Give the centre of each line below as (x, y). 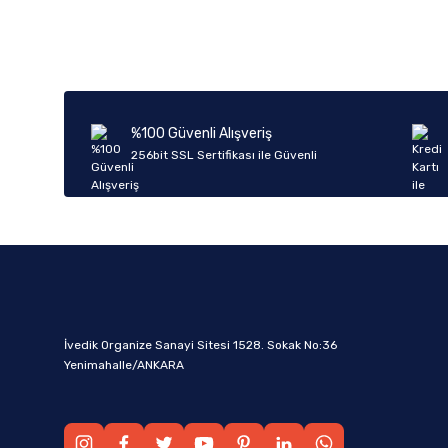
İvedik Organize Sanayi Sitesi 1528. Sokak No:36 (200, 345)
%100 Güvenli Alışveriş (201, 133)
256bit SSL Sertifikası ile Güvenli (224, 155)
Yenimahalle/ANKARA (124, 365)
